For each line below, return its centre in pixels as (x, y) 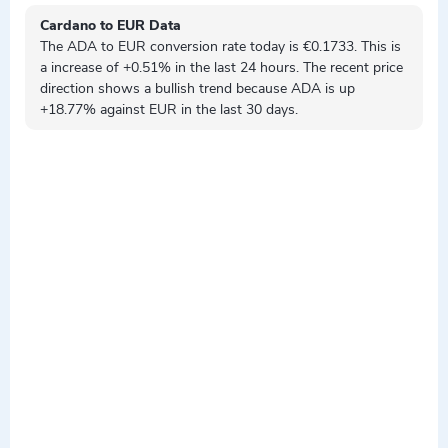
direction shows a (97, 88)
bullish (175, 88)
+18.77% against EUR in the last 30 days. (169, 109)
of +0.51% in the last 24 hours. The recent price (252, 67)
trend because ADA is (267, 88)
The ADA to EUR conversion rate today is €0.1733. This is (220, 46)
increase (76, 67)
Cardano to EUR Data (110, 25)
